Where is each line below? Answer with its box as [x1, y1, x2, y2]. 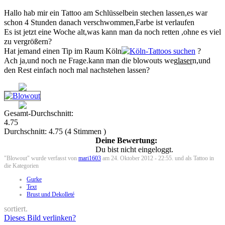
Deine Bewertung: [95, 136, 157, 145]
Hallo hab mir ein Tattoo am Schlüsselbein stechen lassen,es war [4, 8, 207, 17]
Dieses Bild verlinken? [4, 213, 76, 222]
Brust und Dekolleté [27, 190, 74, 198]
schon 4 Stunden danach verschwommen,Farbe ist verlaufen [4, 18, 194, 27]
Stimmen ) [71, 127, 106, 136]
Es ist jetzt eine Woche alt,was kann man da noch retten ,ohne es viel [4, 27, 221, 36]
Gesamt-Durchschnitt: [4, 108, 73, 118]
